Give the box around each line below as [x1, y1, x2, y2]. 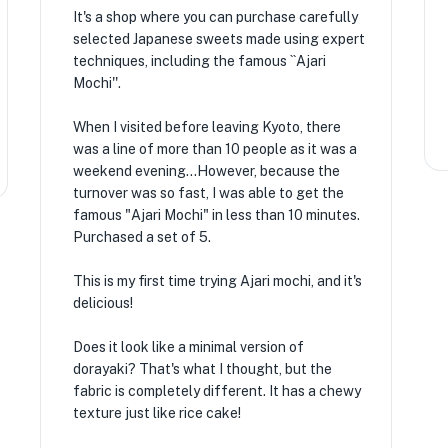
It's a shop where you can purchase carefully [72, 9, 358, 25]
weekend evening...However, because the [72, 163, 340, 179]
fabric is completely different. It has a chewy [72, 383, 361, 399]
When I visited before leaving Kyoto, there [72, 119, 341, 135]
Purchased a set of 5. [72, 229, 211, 245]
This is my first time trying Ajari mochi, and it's [72, 273, 362, 289]
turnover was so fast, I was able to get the [72, 185, 344, 201]
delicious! [72, 295, 133, 311]
